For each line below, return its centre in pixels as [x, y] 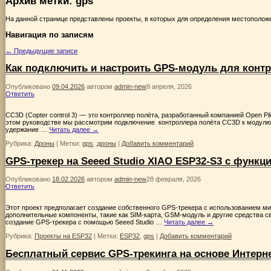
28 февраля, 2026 [174, 179]
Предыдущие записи [45, 51]
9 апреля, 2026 [169, 86]
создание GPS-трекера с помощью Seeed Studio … [85, 222]
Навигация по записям [50, 34]
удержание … [27, 129]
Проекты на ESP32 [63, 236]
